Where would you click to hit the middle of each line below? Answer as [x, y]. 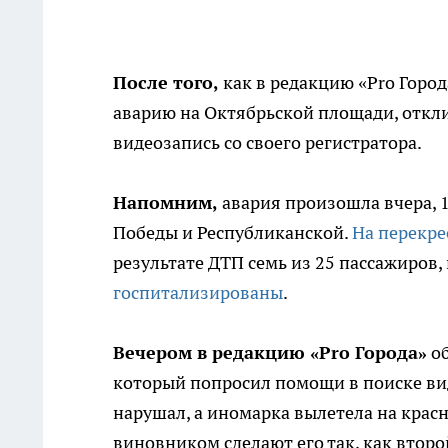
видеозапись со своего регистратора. [267, 142]
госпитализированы [198, 292]
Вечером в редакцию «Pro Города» [270, 352]
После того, [166, 82]
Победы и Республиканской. [232, 232]
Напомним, [167, 202]
